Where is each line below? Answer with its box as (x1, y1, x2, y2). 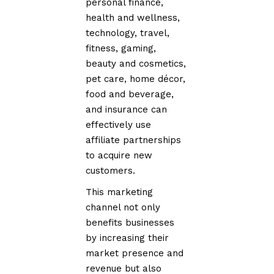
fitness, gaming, (86, 42, 157, 54)
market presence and (86, 247, 184, 259)
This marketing (86, 186, 154, 198)
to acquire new (86, 149, 153, 161)
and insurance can (86, 103, 168, 115)
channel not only (86, 201, 161, 213)
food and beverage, (86, 88, 174, 100)
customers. (86, 165, 136, 176)
